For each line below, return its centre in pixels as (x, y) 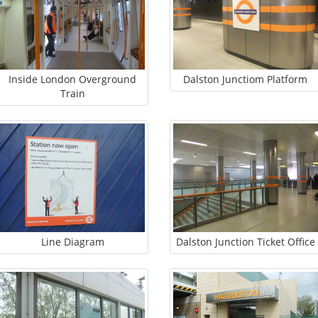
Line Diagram (72, 241)
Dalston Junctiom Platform (246, 79)
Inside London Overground (73, 79)
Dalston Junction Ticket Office (245, 241)
